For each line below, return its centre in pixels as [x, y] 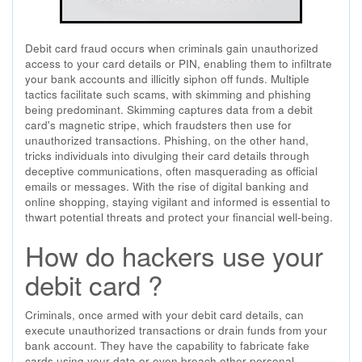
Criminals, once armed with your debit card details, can [164, 315]
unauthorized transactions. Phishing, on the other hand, [167, 140]
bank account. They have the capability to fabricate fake [167, 345]
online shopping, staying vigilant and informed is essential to [178, 202]
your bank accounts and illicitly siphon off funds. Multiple [167, 79]
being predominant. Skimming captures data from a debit [169, 109]
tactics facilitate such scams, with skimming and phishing [168, 94]
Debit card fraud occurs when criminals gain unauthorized [172, 48]
